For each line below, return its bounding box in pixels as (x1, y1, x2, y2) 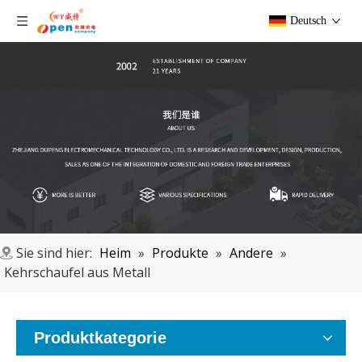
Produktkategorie (34, 329, 166, 347)
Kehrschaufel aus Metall (4, 263, 150, 282)
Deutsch (290, 15, 326, 27)
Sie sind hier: (16, 244, 92, 263)
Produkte (152, 244, 208, 263)
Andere (229, 244, 273, 263)
